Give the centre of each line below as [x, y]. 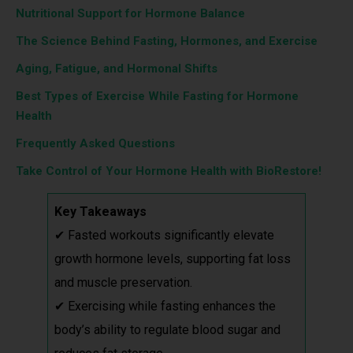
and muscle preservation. [123, 282]
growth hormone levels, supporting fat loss [173, 259]
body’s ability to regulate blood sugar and [167, 330]
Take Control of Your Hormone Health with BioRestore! [169, 171]
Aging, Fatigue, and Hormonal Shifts [117, 69]
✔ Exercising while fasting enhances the [165, 306]
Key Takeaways [100, 212]
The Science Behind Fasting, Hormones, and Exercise [167, 41]
